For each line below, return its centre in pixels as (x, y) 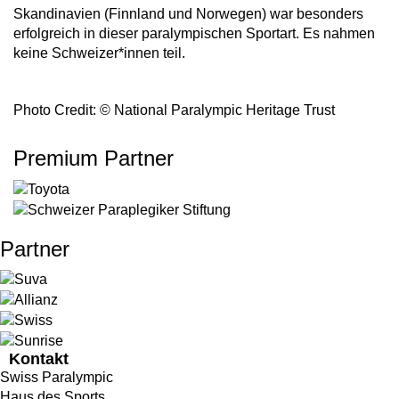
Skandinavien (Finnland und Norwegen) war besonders (188, 14)
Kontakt (39, 358)
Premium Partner (94, 158)
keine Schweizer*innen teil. (99, 53)
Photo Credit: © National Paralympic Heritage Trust (174, 110)
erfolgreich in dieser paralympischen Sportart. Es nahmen (194, 33)
